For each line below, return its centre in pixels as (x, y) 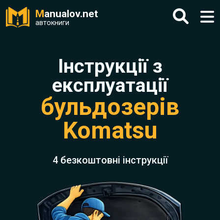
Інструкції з (110, 66)
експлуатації (110, 85)
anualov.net (71, 14)
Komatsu (110, 130)
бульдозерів (110, 107)
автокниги (52, 23)
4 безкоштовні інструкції (110, 160)
